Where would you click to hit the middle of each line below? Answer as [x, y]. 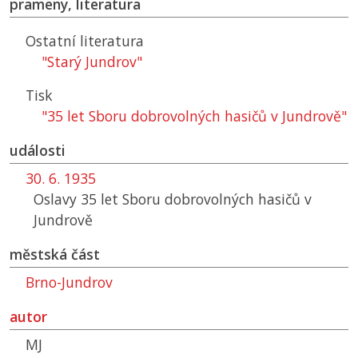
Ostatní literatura [85, 41]
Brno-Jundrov [69, 282]
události [38, 151]
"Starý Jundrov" [92, 62]
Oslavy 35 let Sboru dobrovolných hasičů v [173, 199]
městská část [55, 255]
